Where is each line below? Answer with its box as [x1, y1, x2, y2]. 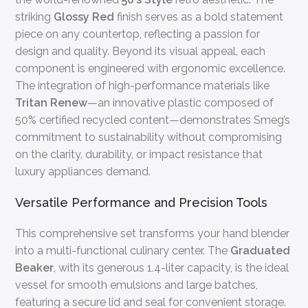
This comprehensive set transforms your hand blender [15, 226, 290, 240]
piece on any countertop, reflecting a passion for [15, 27, 261, 41]
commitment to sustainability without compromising [15, 130, 283, 144]
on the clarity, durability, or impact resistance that [15, 147, 263, 161]
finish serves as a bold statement [114, 10, 284, 23]
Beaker [15, 261, 54, 274]
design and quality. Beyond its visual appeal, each [15, 44, 266, 58]
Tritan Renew [15, 96, 88, 109]
